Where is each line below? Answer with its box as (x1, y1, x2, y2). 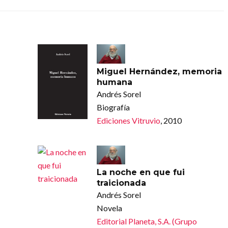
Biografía (96, 102, 130, 112)
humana (96, 77, 132, 87)
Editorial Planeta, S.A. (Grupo (96, 216, 197, 226)
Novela (96, 203, 122, 213)
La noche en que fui (96, 167, 185, 177)
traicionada (96, 178, 146, 188)
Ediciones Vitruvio (96, 115, 160, 125)
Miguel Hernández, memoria (96, 66, 222, 76)
